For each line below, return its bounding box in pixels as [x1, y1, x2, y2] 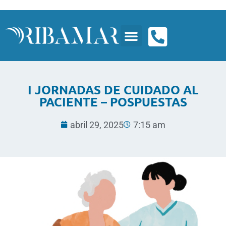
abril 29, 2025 [70, 119, 124, 130]
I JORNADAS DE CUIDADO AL [27, 81, 199, 97]
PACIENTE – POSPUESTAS [39, 93, 187, 109]
